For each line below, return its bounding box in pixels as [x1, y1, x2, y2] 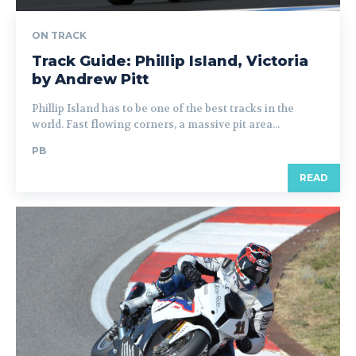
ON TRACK [32, 29, 87, 41]
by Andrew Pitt [32, 70, 149, 88]
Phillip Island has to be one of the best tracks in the [32, 101, 294, 115]
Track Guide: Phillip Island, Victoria [32, 52, 308, 70]
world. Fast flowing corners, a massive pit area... [32, 117, 280, 131]
